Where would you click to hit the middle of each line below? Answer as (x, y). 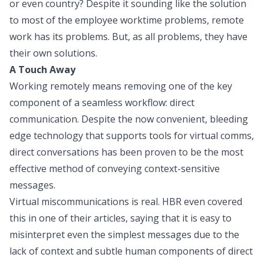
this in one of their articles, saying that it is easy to (121, 218)
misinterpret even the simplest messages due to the (124, 234)
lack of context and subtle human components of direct (131, 251)
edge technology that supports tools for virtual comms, (132, 135)
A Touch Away (42, 69)
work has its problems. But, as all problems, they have (128, 36)
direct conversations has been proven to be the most (126, 152)
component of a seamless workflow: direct (102, 102)
